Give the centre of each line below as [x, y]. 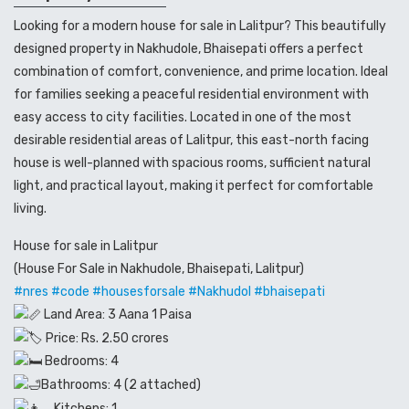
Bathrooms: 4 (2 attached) [121, 385]
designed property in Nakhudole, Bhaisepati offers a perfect [189, 48]
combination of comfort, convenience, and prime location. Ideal [201, 71]
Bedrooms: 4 [80, 362]
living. [30, 208]
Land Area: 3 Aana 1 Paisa [116, 314]
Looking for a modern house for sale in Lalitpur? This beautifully [200, 26]
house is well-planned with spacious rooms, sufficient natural [192, 163]
